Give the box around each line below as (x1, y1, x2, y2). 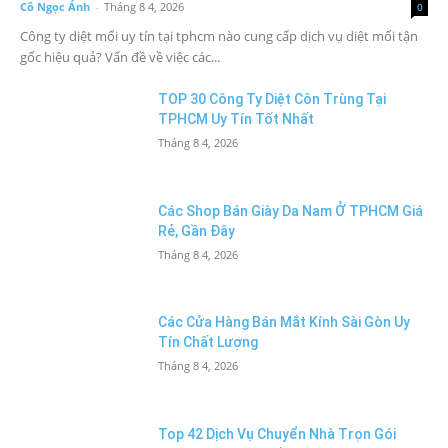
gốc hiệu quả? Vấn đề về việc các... (20, 48, 220, 67)
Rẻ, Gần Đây (158, 222, 236, 239)
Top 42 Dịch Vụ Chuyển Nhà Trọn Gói (158, 426, 397, 443)
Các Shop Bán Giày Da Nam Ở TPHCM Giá (158, 202, 424, 219)
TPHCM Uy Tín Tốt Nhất (158, 111, 315, 128)
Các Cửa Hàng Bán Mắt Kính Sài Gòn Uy (158, 314, 411, 331)
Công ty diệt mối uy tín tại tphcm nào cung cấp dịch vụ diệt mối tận (20, 27, 418, 46)
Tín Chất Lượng (158, 334, 259, 351)
